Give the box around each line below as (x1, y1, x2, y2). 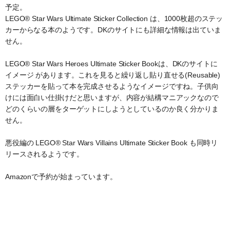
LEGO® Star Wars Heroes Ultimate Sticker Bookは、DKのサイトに (5, 60, 218, 68)
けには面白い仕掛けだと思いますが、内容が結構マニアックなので (5, 93, 219, 102)
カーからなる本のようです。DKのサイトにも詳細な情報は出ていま (5, 26, 221, 34)
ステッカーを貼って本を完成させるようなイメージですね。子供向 (5, 82, 219, 90)
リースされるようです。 (5, 150, 84, 158)
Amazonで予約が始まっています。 (5, 172, 117, 181)
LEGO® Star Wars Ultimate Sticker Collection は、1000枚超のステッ (5, 14, 223, 23)
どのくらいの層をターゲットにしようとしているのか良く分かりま (5, 105, 219, 113)
